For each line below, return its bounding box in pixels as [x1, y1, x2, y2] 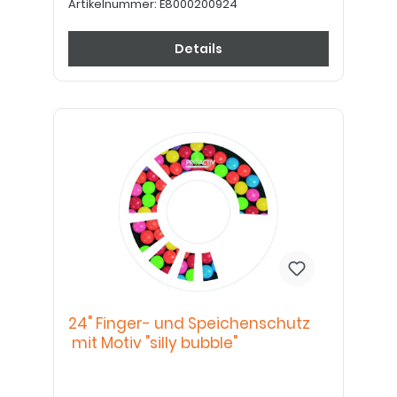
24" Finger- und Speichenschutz [68, 313, 310, 334]
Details [175, 40, 222, 58]
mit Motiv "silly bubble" [68, 332, 237, 354]
